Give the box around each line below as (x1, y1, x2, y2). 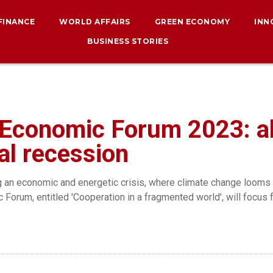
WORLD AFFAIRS (59, 17, 130, 26)
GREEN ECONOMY (154, 17, 230, 26)
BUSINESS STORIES (87, 37, 169, 46)
